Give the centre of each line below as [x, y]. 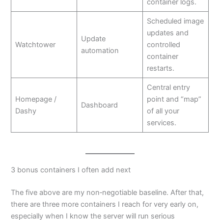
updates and [167, 33]
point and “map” [174, 99]
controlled [163, 44]
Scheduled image [175, 21]
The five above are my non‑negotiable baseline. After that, [108, 192]
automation [100, 50]
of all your [163, 111]
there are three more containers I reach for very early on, [105, 204]
